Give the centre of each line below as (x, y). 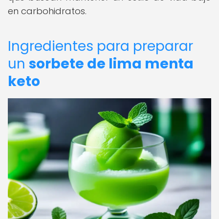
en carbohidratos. (47, 11)
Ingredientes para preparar (100, 46)
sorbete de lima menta (111, 64)
